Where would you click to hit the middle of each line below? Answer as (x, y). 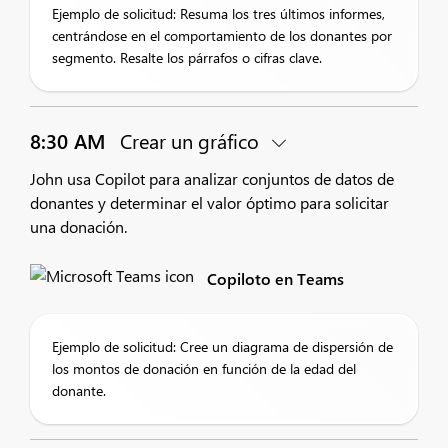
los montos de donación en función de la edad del (204, 368)
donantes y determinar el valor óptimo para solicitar (209, 202)
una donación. (78, 226)
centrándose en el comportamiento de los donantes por (222, 35)
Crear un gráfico (189, 140)
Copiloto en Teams (275, 278)
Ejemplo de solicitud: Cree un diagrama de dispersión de (222, 346)
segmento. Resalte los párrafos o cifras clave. (187, 57)
